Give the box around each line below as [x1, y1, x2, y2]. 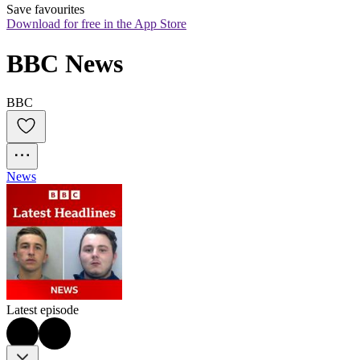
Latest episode [6, 303, 79, 317]
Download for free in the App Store [6, 17, 186, 31]
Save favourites [6, 2, 84, 17]
